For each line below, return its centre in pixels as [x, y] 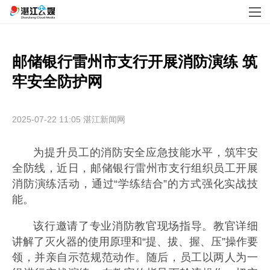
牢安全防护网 [57, 81]
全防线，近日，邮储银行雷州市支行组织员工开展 [135, 168]
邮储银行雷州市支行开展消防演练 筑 [135, 61]
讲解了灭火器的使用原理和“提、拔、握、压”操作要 [135, 241]
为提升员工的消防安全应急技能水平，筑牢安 [146, 152]
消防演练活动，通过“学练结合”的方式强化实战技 [135, 184]
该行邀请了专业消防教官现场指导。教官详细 [146, 226]
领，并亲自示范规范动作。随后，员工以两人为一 [135, 257]
